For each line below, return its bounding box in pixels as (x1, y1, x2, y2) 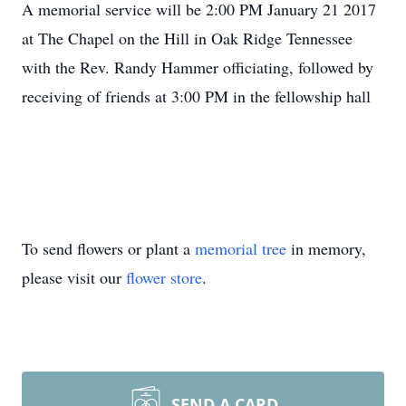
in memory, (286, 237, 366, 259)
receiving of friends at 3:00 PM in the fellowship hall (22, 85, 371, 107)
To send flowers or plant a (22, 237, 195, 259)
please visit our (22, 266, 126, 288)
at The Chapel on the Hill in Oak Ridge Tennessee (22, 27, 353, 49)
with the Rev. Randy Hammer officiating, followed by (22, 56, 373, 78)
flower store (126, 266, 202, 288)
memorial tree (195, 237, 286, 259)
